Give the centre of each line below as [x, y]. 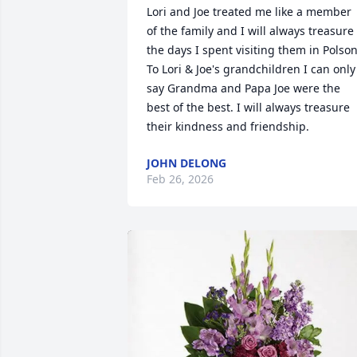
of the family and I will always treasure [250, 31]
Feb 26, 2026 [180, 179]
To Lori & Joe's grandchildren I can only [251, 69]
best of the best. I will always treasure [248, 107]
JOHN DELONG [186, 163]
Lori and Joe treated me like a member [249, 12]
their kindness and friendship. [228, 126]
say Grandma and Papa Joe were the [243, 88]
